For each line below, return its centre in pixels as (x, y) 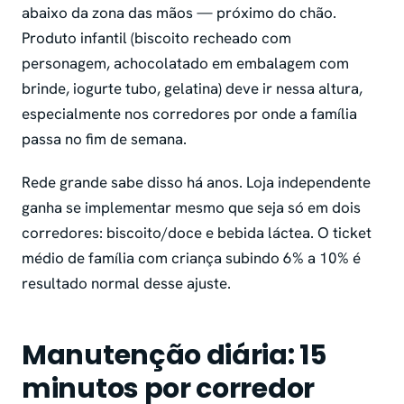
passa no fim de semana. (104, 139)
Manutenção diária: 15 (174, 356)
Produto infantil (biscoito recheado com (156, 38)
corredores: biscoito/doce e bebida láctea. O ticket (197, 233)
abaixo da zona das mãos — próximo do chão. (179, 13)
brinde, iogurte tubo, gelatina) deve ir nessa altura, (192, 89)
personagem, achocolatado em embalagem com (185, 64)
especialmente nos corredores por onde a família (189, 114)
